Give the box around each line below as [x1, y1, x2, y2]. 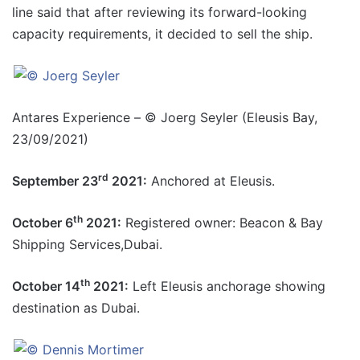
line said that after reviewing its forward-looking [12, 4, 307, 20]
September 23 [12, 173, 98, 189]
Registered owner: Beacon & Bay [121, 215, 323, 231]
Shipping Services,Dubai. [12, 236, 162, 252]
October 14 [12, 278, 80, 294]
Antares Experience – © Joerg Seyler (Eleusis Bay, [12, 109, 317, 125]
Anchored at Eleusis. [147, 173, 275, 189]
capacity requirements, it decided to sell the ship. [12, 26, 313, 42]
